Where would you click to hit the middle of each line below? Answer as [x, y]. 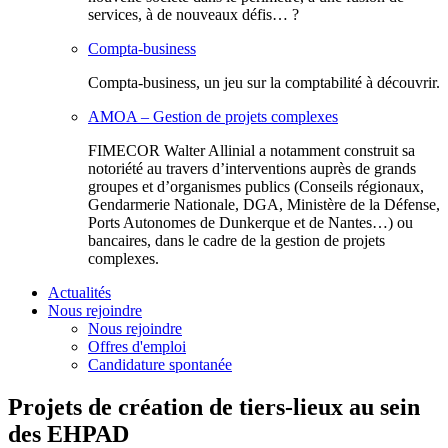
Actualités [79, 292]
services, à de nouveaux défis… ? [193, 14]
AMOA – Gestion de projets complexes [213, 116]
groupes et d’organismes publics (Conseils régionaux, [256, 186]
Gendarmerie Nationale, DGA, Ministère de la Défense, [264, 204]
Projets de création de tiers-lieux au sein [214, 406]
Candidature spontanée [160, 364]
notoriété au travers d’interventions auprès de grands [252, 168]
